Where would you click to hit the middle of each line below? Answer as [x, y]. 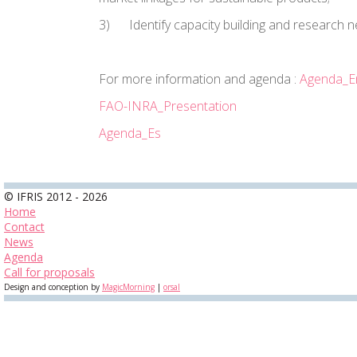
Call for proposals [49, 272]
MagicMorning [128, 287]
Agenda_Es [130, 133]
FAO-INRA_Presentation [168, 106]
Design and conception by [53, 287]
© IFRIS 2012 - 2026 [56, 196]
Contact [24, 227]
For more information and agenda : [199, 79]
